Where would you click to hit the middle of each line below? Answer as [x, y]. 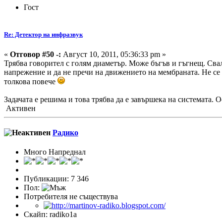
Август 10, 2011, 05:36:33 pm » [113, 54]
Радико [65, 132]
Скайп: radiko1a [50, 215]
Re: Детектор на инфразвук [43, 35]
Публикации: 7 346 [56, 179]
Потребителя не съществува [71, 197]
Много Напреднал [55, 152]
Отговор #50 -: [35, 54]
